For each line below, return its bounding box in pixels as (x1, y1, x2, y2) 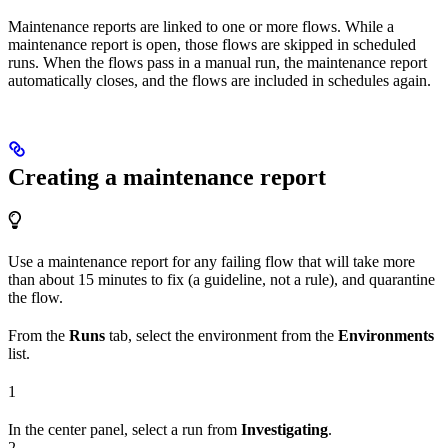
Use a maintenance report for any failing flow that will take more (8, 252, 415, 270)
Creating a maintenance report (8, 163, 326, 190)
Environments (338, 326, 434, 344)
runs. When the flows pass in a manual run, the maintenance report (8, 53, 427, 71)
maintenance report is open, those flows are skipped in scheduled (8, 35, 416, 53)
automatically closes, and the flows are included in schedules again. (8, 71, 431, 89)
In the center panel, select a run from (8, 420, 241, 438)
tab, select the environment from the (105, 326, 338, 344)
